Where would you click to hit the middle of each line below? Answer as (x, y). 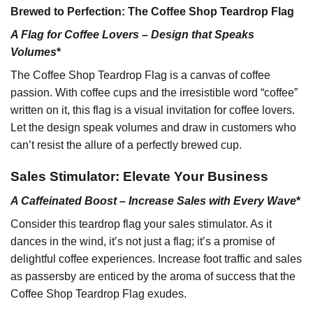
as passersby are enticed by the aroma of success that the (153, 276)
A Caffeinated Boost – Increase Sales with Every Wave (153, 201)
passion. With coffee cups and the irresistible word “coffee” (154, 93)
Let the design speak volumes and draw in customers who (153, 128)
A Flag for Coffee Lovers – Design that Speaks (132, 35)
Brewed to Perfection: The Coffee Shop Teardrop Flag (152, 12)
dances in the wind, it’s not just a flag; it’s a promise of (143, 241)
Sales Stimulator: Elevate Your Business (139, 177)
